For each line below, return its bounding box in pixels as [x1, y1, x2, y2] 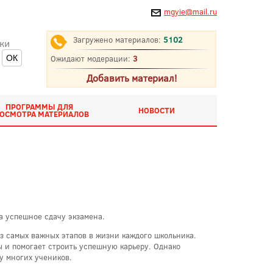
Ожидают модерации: [51, 53, 133, 64]
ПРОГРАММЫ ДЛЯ [5, 101, 73, 112]
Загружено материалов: [73, 34, 163, 45]
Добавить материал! [86, 71, 177, 84]
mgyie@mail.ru [164, 6, 217, 17]
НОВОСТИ [138, 105, 175, 116]
